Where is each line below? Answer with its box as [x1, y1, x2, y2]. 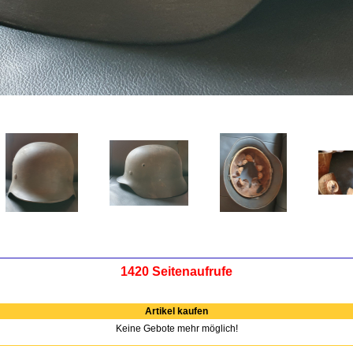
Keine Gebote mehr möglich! [115, 323, 238, 334]
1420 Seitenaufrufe [121, 265, 232, 278]
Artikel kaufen [145, 306, 208, 317]
